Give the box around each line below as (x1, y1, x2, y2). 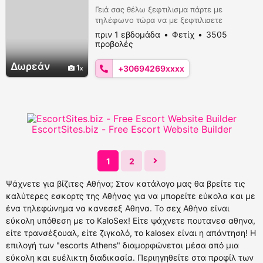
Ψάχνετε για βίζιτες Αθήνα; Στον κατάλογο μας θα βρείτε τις (6, 178, 245, 188)
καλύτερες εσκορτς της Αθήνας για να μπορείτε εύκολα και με (6, 191, 255, 201)
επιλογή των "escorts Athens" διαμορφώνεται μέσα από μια (6, 240, 239, 250)
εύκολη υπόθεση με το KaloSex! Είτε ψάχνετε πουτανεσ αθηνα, (6, 215, 255, 225)
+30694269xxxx (118, 63, 184, 73)
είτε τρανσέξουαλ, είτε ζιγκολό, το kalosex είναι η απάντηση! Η (6, 228, 256, 238)
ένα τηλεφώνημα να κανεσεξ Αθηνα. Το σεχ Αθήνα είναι (6, 203, 230, 213)
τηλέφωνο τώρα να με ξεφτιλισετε (95, 15, 222, 25)
